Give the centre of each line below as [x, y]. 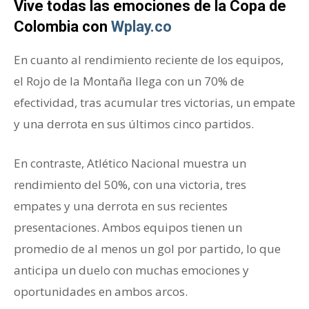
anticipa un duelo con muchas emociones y [131, 270]
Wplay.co [141, 27]
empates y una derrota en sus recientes [121, 206]
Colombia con [62, 27]
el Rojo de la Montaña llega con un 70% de [129, 81]
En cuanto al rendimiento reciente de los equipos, [149, 60]
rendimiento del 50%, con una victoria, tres [130, 185]
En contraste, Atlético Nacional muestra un [130, 163]
